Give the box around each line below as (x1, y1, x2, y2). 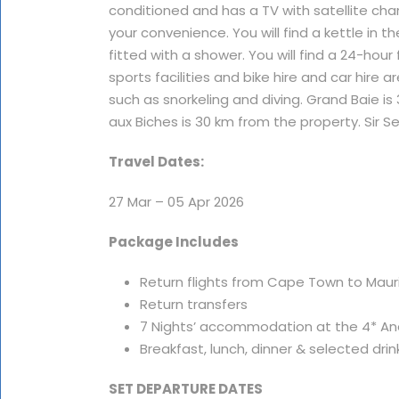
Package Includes (109, 232, 239, 251)
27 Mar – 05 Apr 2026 (109, 192, 244, 211)
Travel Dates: (109, 152, 204, 171)
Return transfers (140, 295, 248, 313)
